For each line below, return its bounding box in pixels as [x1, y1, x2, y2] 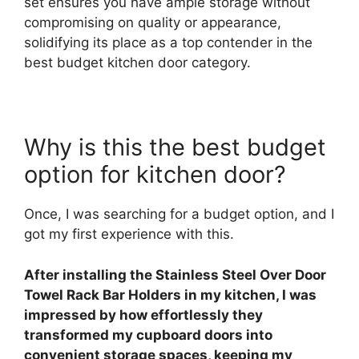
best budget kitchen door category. [24, 54, 251, 71]
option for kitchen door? [24, 160, 286, 189]
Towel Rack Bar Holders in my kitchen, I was [24, 286, 317, 303]
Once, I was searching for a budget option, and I [24, 206, 334, 223]
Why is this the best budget [24, 133, 326, 162]
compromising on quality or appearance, [24, 14, 281, 31]
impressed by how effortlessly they [24, 306, 263, 323]
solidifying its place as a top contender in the [24, 34, 313, 51]
